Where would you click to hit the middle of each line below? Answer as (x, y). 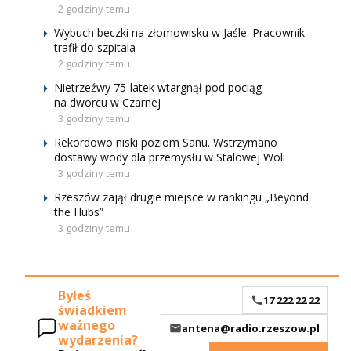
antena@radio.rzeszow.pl (251, 328)
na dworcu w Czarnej (107, 102)
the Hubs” (79, 212)
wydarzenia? (98, 340)
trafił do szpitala (95, 47)
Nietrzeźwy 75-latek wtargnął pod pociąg (158, 87)
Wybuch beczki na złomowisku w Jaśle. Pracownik (179, 33)
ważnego (87, 326)
